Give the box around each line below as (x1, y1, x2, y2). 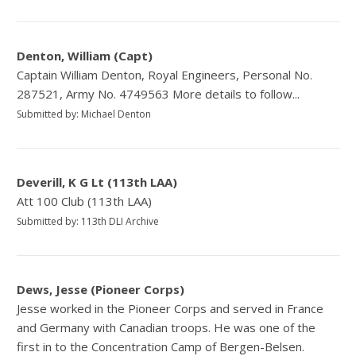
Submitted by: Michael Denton (17, 106, 152, 121)
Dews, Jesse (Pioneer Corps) (17, 281, 185, 297)
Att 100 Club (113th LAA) (17, 192, 153, 209)
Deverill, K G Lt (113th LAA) (17, 173, 178, 190)
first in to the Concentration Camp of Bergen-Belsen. (17, 338, 305, 354)
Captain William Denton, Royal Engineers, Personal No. (17, 66, 313, 83)
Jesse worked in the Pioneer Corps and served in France (17, 300, 324, 316)
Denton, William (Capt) (17, 47, 153, 64)
